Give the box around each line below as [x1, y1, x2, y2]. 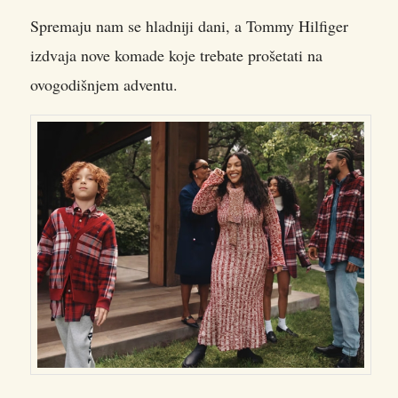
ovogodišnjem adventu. [30, 73, 178, 95]
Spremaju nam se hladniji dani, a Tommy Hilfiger [30, 14, 348, 36]
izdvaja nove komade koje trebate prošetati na [30, 44, 322, 66]
